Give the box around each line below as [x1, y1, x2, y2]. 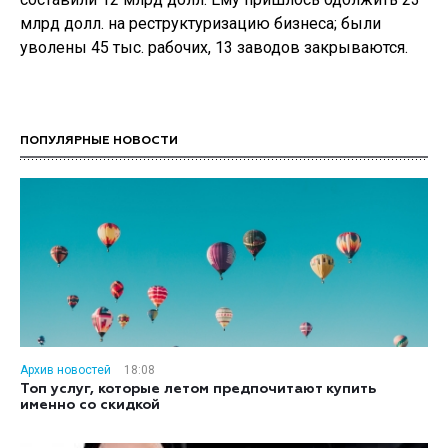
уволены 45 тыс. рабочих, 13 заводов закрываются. [20, 38, 408, 57]
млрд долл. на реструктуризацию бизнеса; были [20, 14, 381, 33]
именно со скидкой [20, 398, 160, 412]
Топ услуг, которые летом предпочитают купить [20, 382, 376, 396]
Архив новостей [20, 363, 111, 377]
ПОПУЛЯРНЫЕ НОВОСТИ [20, 135, 178, 147]
